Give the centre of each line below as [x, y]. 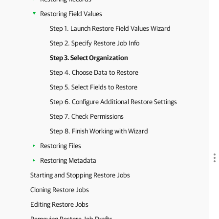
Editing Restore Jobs [59, 204]
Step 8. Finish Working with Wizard [99, 131]
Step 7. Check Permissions [87, 116]
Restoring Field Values [71, 14]
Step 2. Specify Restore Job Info [95, 43]
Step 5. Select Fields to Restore [94, 87]
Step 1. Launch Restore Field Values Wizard [110, 28]
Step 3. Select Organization [89, 58]
